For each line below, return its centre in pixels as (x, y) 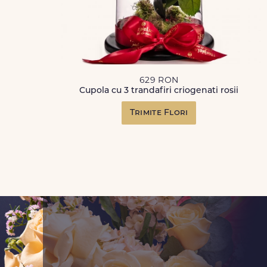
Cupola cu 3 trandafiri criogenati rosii (159, 91)
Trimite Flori (159, 113)
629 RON (159, 81)
